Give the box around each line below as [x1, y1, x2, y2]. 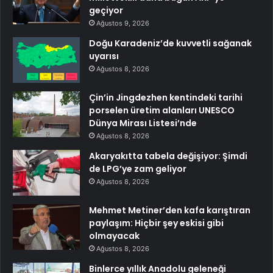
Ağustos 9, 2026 [96, 18, 149, 27]
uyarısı [89, 49, 119, 62]
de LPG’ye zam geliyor [89, 162, 186, 175]
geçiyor [89, 4, 123, 16]
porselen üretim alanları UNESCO [89, 104, 235, 116]
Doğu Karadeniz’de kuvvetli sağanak [89, 37, 252, 49]
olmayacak [89, 229, 140, 242]
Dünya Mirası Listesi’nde [89, 116, 197, 129]
